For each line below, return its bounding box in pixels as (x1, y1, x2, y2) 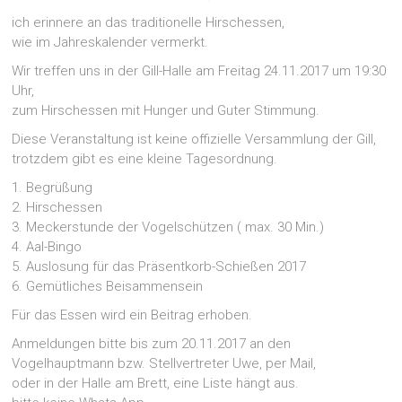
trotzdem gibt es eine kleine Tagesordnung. (12, 151, 278, 167)
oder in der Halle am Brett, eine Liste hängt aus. (12, 375, 300, 391)
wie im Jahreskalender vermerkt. (12, 34, 209, 50)
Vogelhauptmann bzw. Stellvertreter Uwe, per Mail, (12, 355, 317, 371)
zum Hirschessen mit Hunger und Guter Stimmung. (12, 102, 320, 118)
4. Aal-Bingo (12, 239, 83, 255)
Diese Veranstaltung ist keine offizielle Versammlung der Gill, (12, 131, 377, 147)
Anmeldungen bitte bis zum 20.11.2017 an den (12, 336, 292, 352)
